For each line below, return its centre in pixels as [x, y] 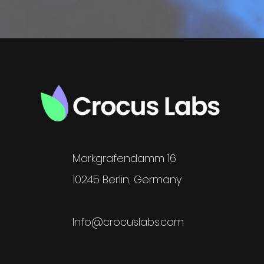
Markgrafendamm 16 [124, 158]
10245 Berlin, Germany [127, 179]
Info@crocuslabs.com [128, 222]
